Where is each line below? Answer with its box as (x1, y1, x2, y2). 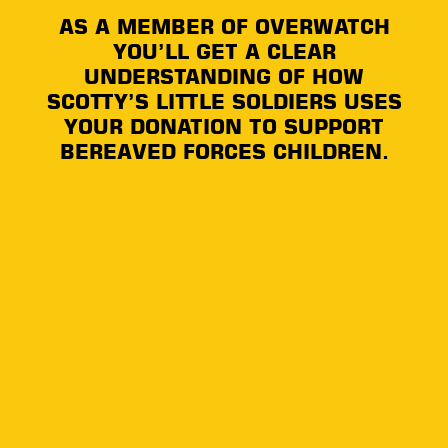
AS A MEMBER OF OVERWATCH (58, 14, 390, 40)
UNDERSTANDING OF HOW (84, 64, 364, 90)
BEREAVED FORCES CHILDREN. (59, 139, 389, 165)
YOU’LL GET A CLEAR (112, 39, 336, 65)
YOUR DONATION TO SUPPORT (64, 114, 384, 140)
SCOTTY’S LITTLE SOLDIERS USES (46, 89, 402, 115)
